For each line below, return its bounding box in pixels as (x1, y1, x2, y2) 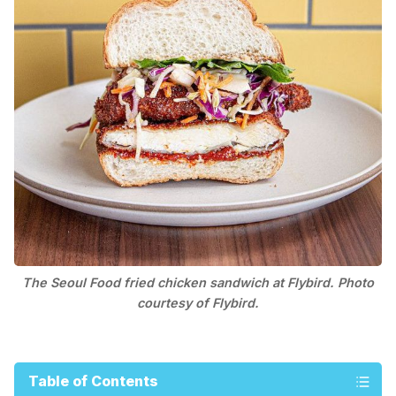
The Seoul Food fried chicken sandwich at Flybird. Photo (22, 275, 374, 291)
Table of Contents (28, 372, 158, 391)
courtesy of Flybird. (137, 295, 259, 311)
